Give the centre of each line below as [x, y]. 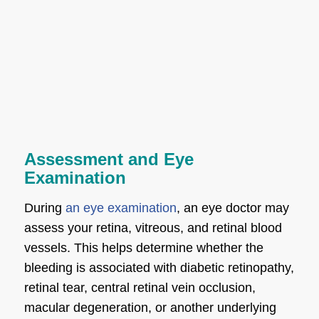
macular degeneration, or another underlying [150, 308]
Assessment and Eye [109, 159]
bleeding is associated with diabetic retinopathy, [159, 268]
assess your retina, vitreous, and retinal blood [153, 228]
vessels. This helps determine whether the [143, 248]
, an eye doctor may [232, 208]
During [43, 208]
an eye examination [121, 208]
